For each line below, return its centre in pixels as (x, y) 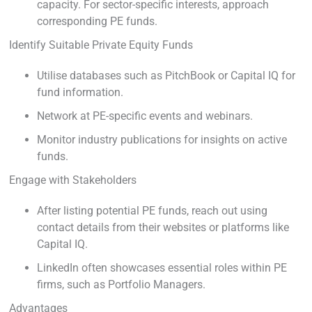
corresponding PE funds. (97, 21)
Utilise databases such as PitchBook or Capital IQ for (166, 75)
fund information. (80, 92)
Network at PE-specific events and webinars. (145, 116)
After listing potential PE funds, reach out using (152, 210)
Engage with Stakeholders (73, 180)
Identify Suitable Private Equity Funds (101, 45)
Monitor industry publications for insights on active (162, 139)
